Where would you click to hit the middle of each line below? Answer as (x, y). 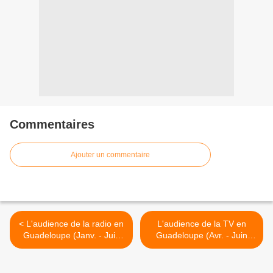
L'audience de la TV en (202, 223)
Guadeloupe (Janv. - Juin (71, 235)
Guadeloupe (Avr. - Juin (202, 235)
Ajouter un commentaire (110, 154)
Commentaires (52, 124)
